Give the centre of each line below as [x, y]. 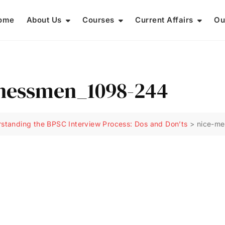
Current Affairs [164, 20]
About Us [44, 20]
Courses [98, 20]
